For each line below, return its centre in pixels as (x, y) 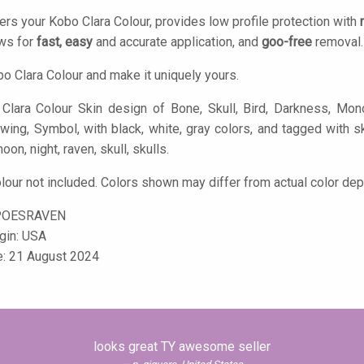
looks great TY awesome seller (182, 347)
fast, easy (65, 42)
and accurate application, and (177, 42)
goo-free (287, 42)
